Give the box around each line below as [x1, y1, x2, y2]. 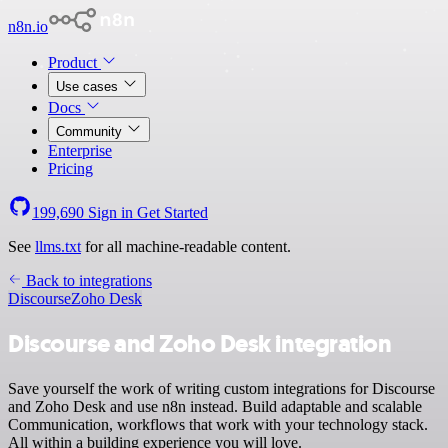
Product [48, 54, 101, 71]
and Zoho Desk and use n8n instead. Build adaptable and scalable [8, 397, 422, 415]
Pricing [48, 160, 93, 177]
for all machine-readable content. [81, 238, 291, 255]
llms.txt [35, 238, 81, 255]
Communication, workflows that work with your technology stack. [8, 415, 428, 433]
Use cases [56, 79, 122, 94]
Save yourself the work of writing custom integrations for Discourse [8, 379, 435, 397]
